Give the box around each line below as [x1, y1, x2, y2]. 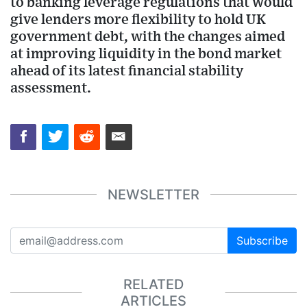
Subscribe [236, 234, 288, 248]
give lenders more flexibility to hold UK [10, 12, 266, 27]
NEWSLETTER [108, 186, 199, 203]
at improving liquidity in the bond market [10, 46, 282, 61]
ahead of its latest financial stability [10, 63, 243, 78]
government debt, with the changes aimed [10, 29, 285, 44]
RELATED [123, 275, 184, 293]
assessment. [10, 80, 91, 95]
